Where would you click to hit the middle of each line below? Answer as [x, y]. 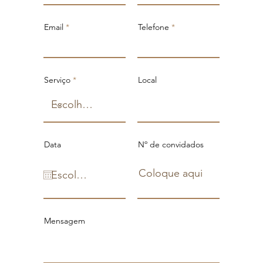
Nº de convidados [171, 144]
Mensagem [65, 221]
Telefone [154, 27]
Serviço [57, 80]
